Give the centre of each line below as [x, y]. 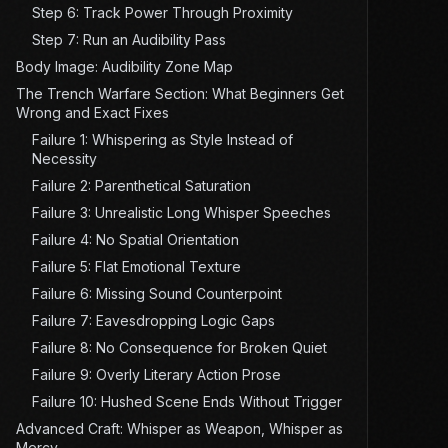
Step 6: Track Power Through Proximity [162, 13]
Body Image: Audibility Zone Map [124, 67]
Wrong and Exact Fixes [92, 113]
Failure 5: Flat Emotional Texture [136, 267]
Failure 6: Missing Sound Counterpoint [156, 294]
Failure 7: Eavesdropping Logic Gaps [153, 321]
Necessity [64, 159]
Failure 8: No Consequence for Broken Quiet [179, 348]
